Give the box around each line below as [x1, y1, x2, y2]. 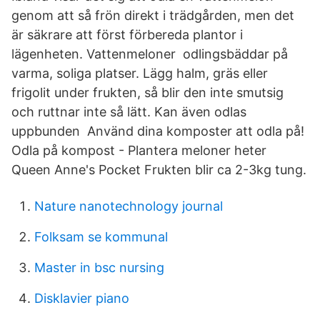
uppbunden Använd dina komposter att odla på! [11, 124, 304, 139]
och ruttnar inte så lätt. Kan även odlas [11, 104, 246, 119]
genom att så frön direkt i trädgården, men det [11, 8, 294, 23]
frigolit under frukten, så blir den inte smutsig [11, 85, 284, 100]
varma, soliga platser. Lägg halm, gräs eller [11, 66, 268, 81]
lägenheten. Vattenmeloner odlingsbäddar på [11, 46, 288, 61]
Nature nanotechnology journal [34, 199, 223, 214]
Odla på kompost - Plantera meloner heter [11, 143, 266, 158]
